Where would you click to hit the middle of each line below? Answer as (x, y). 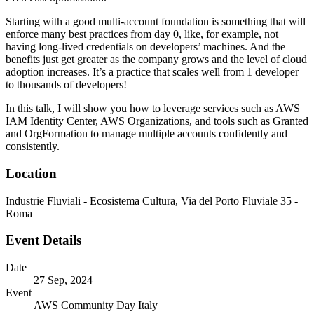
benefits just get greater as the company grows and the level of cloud (156, 60)
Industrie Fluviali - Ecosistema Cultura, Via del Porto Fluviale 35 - (152, 200)
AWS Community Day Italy (96, 306)
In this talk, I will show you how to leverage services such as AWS (153, 109)
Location (31, 173)
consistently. (33, 146)
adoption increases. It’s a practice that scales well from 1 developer (152, 72)
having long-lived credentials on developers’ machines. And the (145, 47)
